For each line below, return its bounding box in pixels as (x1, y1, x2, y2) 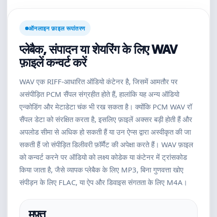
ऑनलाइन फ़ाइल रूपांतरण (29, 24, 85, 32)
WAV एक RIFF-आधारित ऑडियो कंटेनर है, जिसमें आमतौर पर (19, 77, 178, 86)
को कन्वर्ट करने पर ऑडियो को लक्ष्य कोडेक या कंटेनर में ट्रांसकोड (19, 152, 187, 162)
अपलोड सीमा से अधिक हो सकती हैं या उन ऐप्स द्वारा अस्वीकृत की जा (19, 127, 191, 137)
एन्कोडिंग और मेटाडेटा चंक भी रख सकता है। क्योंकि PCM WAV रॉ (19, 102, 192, 111)
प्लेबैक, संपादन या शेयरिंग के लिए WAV (19, 41, 177, 57)
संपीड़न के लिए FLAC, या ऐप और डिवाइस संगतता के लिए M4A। (19, 177, 187, 187)
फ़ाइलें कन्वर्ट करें (19, 54, 86, 70)
